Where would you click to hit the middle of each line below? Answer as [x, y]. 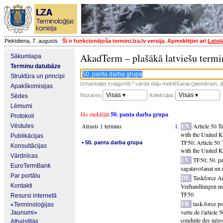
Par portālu [25, 176]
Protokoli [22, 116]
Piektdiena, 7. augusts [33, 41]
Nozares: [91, 95]
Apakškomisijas [32, 86]
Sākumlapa [26, 56]
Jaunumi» [24, 213]
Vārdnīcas [24, 156]
